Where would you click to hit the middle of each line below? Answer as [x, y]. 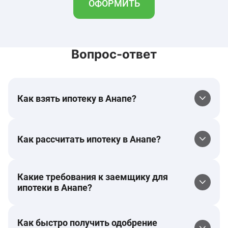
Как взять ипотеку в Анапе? [77, 98]
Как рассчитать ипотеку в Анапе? [89, 139]
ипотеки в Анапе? [55, 188]
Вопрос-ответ [114, 54]
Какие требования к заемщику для [93, 177]
